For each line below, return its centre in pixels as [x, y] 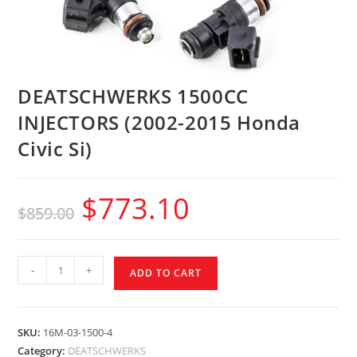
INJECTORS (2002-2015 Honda [159, 123]
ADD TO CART [166, 273]
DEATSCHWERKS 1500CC [133, 96]
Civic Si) [55, 149]
